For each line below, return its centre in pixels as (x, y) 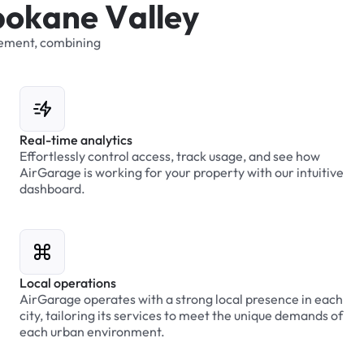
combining (70, 42)
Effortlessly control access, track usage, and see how (169, 156)
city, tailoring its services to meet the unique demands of (181, 315)
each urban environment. (92, 331)
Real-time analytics (76, 140)
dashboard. (52, 188)
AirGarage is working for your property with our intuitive (181, 172)
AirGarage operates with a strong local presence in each (181, 299)
